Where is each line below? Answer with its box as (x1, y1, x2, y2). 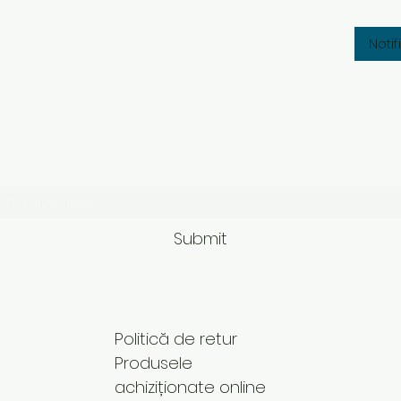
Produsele (115, 351, 192, 374)
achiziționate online (115, 375, 266, 398)
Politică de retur (115, 327, 237, 350)
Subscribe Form (127, 150, 274, 176)
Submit (174, 226, 227, 250)
